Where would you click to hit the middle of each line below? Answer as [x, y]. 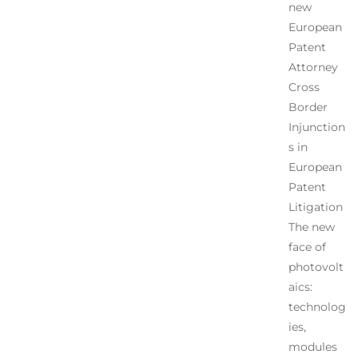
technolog [317, 306]
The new [311, 227]
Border [308, 107]
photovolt [316, 267]
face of [307, 247]
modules [312, 346]
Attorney [313, 67]
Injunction [316, 127]
